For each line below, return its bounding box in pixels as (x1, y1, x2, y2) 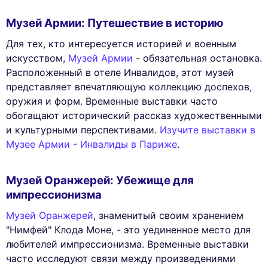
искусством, (6, 51, 68, 64)
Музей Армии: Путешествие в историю (6, 16, 224, 31)
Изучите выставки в (160, 123, 255, 136)
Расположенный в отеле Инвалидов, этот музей (6, 66, 234, 78)
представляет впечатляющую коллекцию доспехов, (6, 80, 252, 93)
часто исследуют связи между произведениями (6, 252, 236, 264)
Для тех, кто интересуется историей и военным (6, 37, 236, 50)
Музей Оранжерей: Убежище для (6, 173, 194, 188)
